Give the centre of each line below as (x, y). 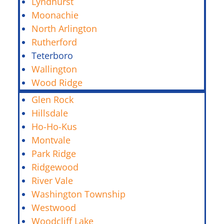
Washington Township (78, 194)
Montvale (51, 140)
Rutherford (54, 42)
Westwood (54, 207)
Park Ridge (54, 153)
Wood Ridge (57, 82)
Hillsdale (50, 113)
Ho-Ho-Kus (54, 126)
